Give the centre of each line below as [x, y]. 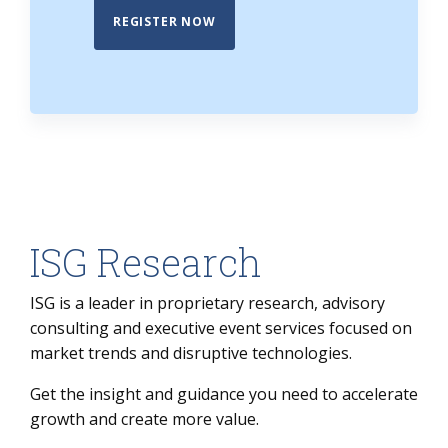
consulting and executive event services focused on [221, 328]
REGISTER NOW [164, 22]
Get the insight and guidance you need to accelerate [224, 394]
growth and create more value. [144, 419]
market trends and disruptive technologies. [191, 353]
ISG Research [146, 262]
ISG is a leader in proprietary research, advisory [207, 303]
